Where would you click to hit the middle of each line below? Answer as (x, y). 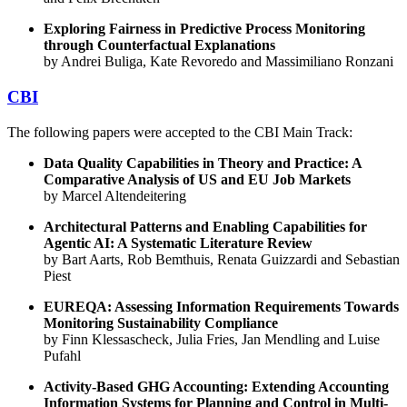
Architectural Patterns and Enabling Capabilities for (205, 226)
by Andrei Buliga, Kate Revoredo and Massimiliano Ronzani (218, 62)
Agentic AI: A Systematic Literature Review (178, 243)
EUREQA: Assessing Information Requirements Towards (221, 306)
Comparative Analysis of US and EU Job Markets (197, 179)
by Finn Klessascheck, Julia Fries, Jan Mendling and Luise (212, 339)
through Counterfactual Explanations (159, 45)
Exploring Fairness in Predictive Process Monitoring (204, 29)
